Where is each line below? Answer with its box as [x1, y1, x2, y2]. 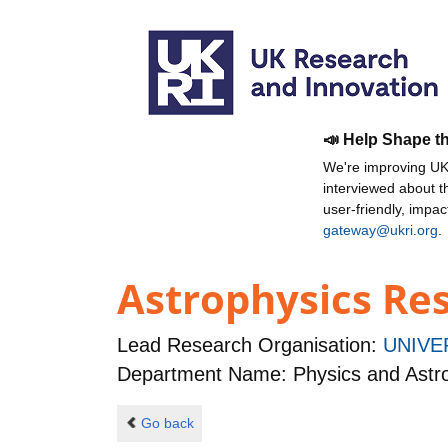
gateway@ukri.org [323, 222, 438, 238]
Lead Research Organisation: [117, 334, 383, 357]
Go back [140, 414, 194, 431]
